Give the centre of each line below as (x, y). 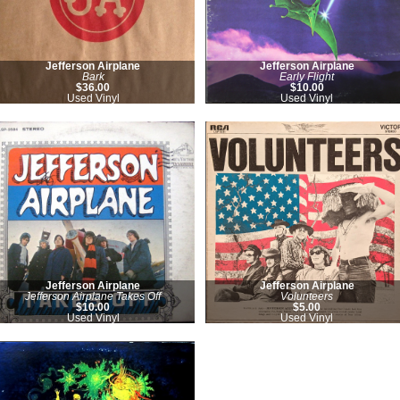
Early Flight (307, 76)
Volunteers (307, 297)
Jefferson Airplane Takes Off (93, 297)
